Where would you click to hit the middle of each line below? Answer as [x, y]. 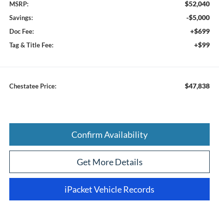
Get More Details [109, 162]
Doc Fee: [21, 31]
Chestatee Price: [33, 86]
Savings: [21, 17]
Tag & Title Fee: [31, 45]
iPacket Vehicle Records [109, 189]
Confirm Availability [109, 134]
